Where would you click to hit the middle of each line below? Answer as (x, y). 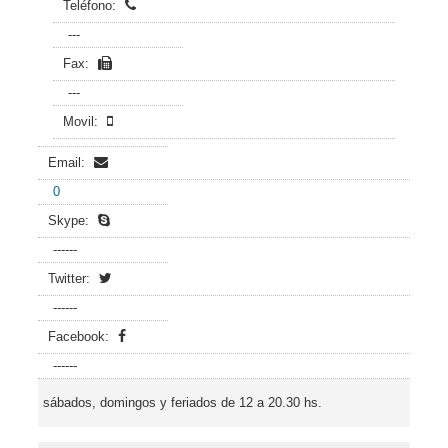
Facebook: (80, 336)
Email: (68, 162)
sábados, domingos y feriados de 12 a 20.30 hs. (182, 402)
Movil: (82, 121)
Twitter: (71, 278)
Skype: (70, 220)
